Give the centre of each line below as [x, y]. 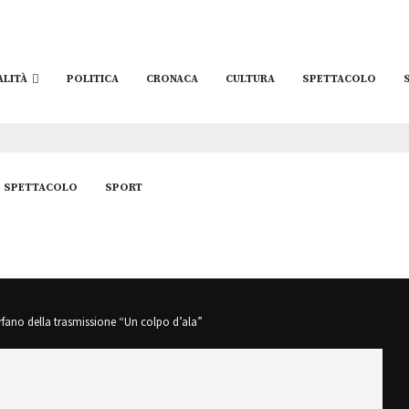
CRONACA [172, 79]
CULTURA [250, 79]
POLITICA [92, 79]
